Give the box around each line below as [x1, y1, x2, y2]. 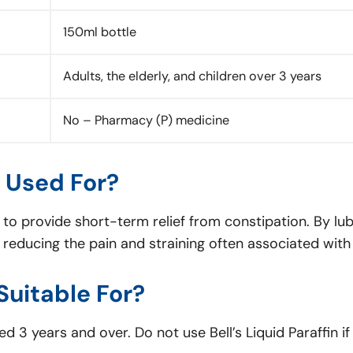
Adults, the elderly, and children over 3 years [63, 67, 321, 84]
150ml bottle [63, 23, 136, 40]
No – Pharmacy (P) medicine [63, 111, 229, 128]
